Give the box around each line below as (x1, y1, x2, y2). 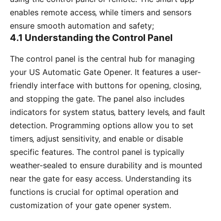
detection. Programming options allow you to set (10, 120, 193, 131)
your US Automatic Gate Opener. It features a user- (10, 67, 201, 77)
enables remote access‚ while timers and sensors (10, 7, 191, 17)
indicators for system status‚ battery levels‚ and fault (10, 107, 205, 117)
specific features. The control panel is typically (10, 147, 184, 157)
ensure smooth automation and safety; (10, 20, 154, 31)
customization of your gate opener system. (10, 200, 171, 211)
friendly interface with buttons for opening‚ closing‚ (10, 80, 201, 91)
